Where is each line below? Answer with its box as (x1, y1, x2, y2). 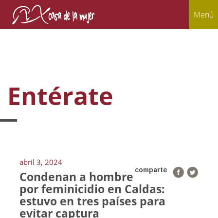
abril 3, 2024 (19, 157, 62, 167)
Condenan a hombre (19, 169, 133, 184)
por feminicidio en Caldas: (19, 181, 165, 197)
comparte (135, 166, 167, 174)
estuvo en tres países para (19, 193, 165, 209)
